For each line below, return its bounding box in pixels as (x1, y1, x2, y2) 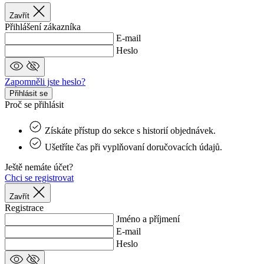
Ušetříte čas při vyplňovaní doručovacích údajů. (45, 142, 222, 153)
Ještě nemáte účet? (5, 162, 73, 173)
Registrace (5, 203, 44, 213)
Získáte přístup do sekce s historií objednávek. (45, 126, 216, 136)
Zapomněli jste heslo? (5, 77, 85, 87)
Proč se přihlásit (5, 100, 64, 110)
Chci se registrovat (5, 173, 74, 183)
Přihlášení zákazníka (5, 22, 81, 32)
